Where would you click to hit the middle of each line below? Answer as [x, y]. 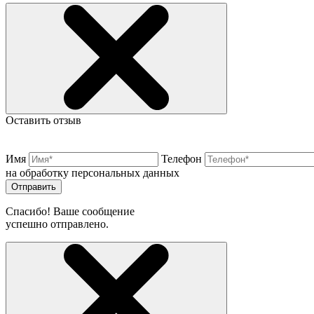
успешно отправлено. [57, 224]
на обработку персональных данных [93, 173]
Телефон [182, 159]
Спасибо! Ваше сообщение [70, 211]
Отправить [34, 187]
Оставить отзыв [43, 120]
